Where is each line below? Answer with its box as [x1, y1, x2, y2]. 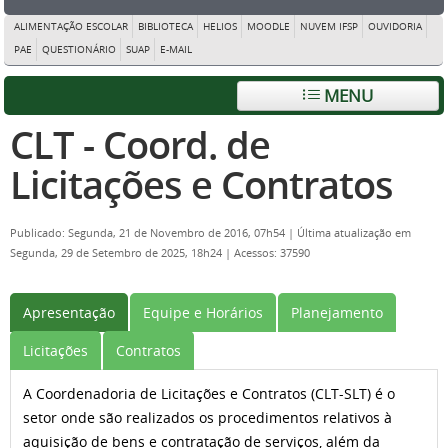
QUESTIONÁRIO [42, 43, 117, 56]
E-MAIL [160, 43, 193, 56]
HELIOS [203, 20, 238, 33]
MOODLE [247, 20, 291, 33]
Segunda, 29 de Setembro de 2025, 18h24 [10, 246, 225, 260]
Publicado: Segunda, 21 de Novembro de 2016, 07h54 [10, 226, 288, 240]
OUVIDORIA [368, 20, 423, 33]
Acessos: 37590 [234, 246, 310, 260]
